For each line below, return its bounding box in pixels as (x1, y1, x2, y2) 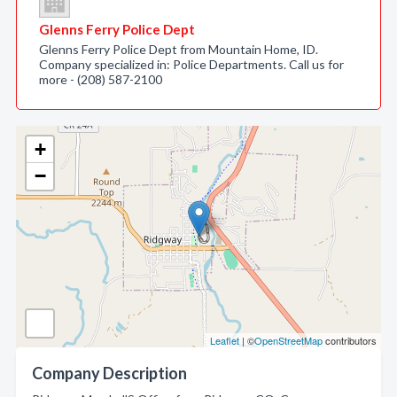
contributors (323, 333, 377, 347)
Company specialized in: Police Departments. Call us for (39, 57, 344, 72)
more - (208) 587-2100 (39, 72, 162, 87)
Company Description (32, 363, 187, 383)
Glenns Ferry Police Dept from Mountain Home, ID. (39, 42, 318, 57)
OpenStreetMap (254, 333, 323, 347)
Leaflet (210, 333, 239, 347)
